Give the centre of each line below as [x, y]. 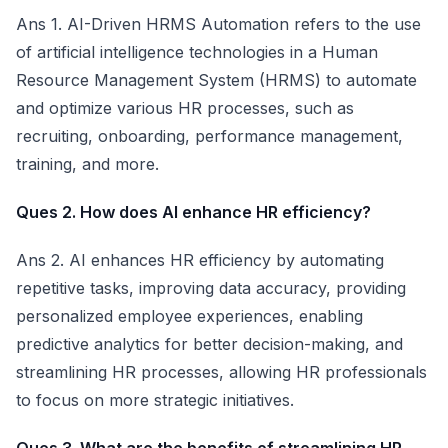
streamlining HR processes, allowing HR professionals [221, 372]
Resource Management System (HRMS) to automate [216, 80]
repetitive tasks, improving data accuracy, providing [211, 288]
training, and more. [87, 164]
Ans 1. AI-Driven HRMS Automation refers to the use [218, 24]
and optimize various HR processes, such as [185, 108]
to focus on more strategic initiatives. [155, 400]
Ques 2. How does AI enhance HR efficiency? [193, 212]
